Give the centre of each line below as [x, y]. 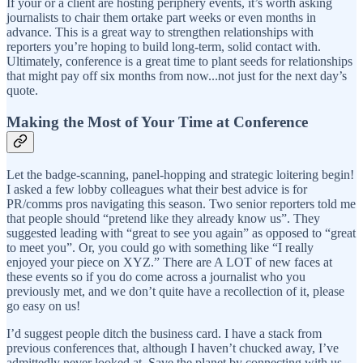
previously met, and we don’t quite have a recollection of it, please [175, 292]
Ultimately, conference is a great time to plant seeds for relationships [179, 61]
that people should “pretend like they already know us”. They [163, 219]
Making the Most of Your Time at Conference [157, 122]
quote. [22, 90]
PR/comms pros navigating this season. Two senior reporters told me [181, 204]
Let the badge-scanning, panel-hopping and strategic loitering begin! [180, 175]
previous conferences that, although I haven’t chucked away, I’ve [173, 348]
